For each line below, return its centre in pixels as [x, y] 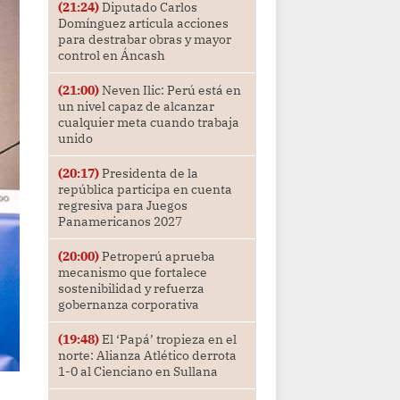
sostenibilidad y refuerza [131, 289]
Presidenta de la [148, 174]
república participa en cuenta [145, 190]
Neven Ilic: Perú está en [170, 91]
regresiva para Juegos [122, 206]
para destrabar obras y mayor [144, 40]
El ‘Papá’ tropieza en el [167, 340]
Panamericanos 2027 [120, 222]
